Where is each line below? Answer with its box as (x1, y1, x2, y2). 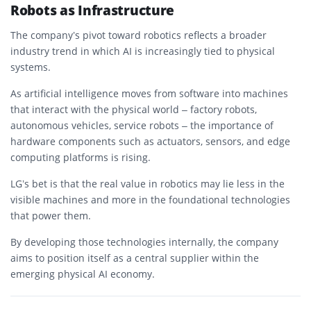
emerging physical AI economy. (10, 267, 155, 280)
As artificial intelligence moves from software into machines (10, 86, 288, 100)
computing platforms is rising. (10, 150, 151, 164)
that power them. (10, 208, 91, 222)
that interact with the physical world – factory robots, (10, 102, 257, 116)
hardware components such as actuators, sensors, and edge (10, 134, 290, 148)
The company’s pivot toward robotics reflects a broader (10, 28, 267, 42)
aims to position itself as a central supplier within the (10, 251, 259, 264)
